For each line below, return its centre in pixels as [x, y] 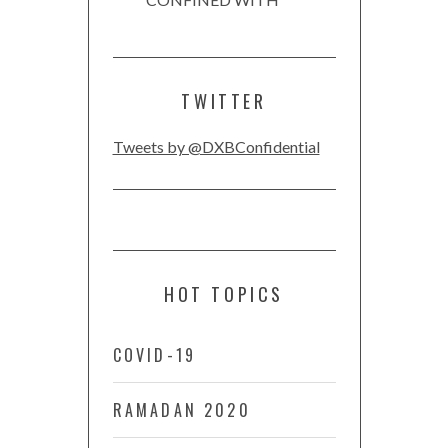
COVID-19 [154, 355]
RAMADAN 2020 [181, 410]
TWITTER [224, 101]
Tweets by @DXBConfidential [216, 147]
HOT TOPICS [224, 294]
